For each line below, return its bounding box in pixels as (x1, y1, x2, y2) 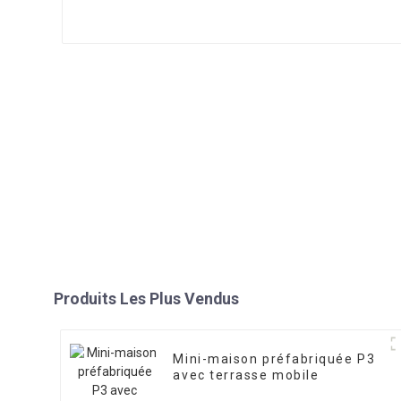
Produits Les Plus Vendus (54, 289, 240, 309)
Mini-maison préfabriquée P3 (173, 352, 376, 367)
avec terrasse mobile (173, 368, 320, 383)
